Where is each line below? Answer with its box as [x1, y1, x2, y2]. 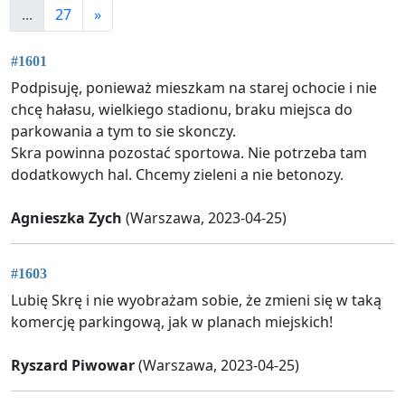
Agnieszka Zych [11, 208, 122, 229]
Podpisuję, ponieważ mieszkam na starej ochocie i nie [11, 78, 377, 99]
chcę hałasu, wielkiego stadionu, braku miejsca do [11, 99, 353, 120]
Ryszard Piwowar [11, 355, 135, 376]
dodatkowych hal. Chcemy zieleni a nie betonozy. [11, 165, 344, 185]
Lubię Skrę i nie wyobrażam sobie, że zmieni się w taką [11, 290, 381, 311]
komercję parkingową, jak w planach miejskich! [11, 312, 333, 333]
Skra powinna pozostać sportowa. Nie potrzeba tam [11, 143, 367, 164]
